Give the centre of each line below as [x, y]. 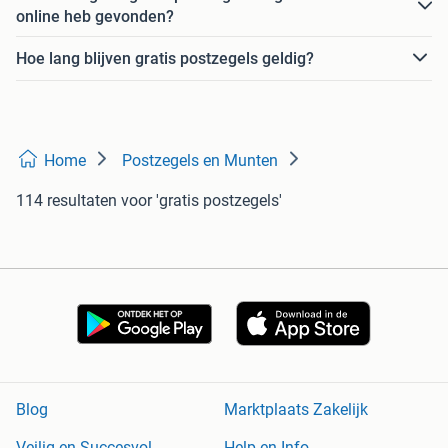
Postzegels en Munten [200, 161]
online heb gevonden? [95, 17]
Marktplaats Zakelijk [296, 410]
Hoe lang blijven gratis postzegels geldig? [165, 58]
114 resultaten [66, 201]
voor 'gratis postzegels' [201, 201]
